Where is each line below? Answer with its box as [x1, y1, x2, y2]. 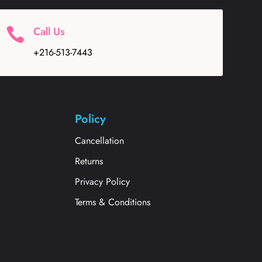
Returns [75, 154, 104, 168]
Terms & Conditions [75, 195, 151, 209]
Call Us [33, 23, 65, 39]
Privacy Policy [75, 174, 130, 188]
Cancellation [75, 133, 125, 147]
